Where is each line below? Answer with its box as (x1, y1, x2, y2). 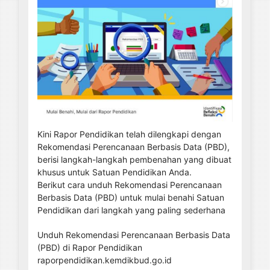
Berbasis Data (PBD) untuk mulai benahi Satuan (37, 192, 224, 202)
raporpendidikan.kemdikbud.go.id (37, 254, 172, 265)
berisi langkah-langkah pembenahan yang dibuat (37, 154, 231, 165)
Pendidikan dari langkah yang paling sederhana (37, 204, 225, 215)
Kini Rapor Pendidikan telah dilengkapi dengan (37, 128, 221, 139)
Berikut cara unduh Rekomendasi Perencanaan (37, 179, 222, 190)
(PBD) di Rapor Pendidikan (37, 242, 142, 253)
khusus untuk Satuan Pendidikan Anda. (37, 166, 192, 177)
